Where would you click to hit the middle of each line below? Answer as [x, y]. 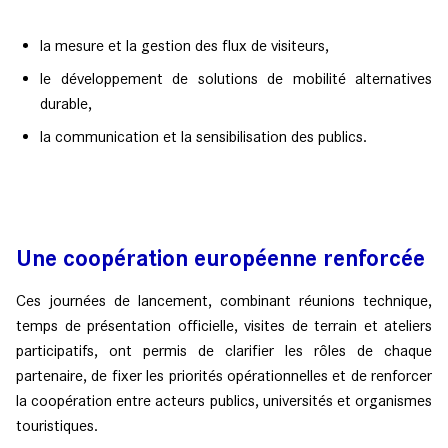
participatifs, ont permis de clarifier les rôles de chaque [224, 350]
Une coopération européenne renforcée [220, 258]
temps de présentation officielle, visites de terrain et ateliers [224, 325]
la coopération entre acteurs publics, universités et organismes [224, 400]
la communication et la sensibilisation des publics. [203, 136]
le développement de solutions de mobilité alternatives [236, 78]
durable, [66, 103]
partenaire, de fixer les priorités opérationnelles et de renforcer [224, 375]
